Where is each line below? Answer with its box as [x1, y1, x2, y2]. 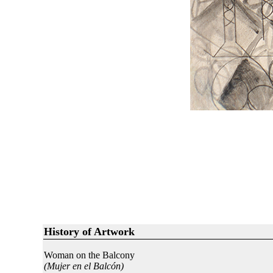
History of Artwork [43, 225, 135, 238]
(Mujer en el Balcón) [43, 261, 124, 271]
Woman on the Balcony [43, 250, 135, 260]
